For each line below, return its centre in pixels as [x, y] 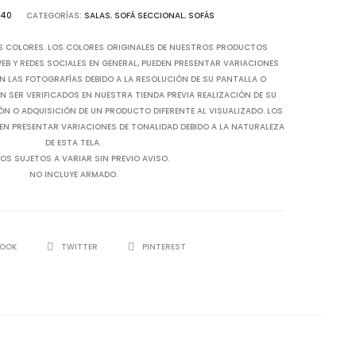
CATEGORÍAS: [55, 15]
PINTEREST [164, 247]
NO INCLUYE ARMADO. [73, 174]
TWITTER [81, 247]
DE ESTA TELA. [73, 143]
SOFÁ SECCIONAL [149, 15]
